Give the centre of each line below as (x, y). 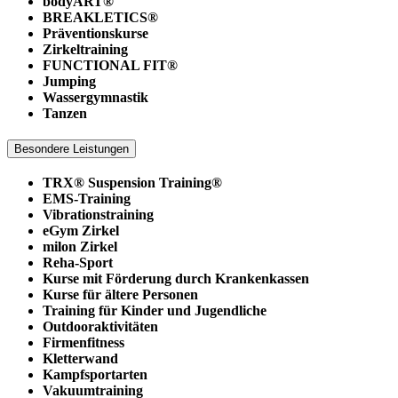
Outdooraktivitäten (100, 327)
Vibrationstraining (98, 215)
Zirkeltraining (85, 49)
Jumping (69, 81)
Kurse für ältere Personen (120, 295)
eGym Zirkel (81, 231)
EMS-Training (87, 199)
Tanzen (65, 113)
